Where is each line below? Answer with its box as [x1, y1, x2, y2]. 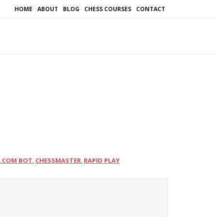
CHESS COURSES [84, 5, 131, 13]
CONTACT [136, 5, 165, 13]
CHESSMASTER [35, 155, 81, 165]
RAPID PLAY [84, 155, 120, 165]
